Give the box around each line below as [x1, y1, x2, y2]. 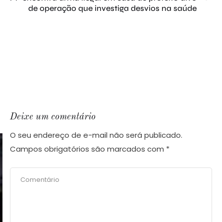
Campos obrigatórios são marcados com [10, 144, 166, 155]
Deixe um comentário [10, 112, 96, 122]
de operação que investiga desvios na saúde [28, 3, 197, 13]
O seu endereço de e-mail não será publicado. [10, 130, 182, 141]
